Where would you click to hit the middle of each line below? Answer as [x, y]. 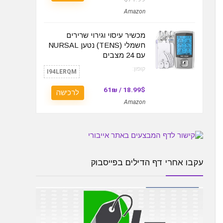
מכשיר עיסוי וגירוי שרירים [106, 35]
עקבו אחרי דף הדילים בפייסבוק [147, 163]
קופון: [139, 69]
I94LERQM [62, 72]
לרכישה [68, 93]
